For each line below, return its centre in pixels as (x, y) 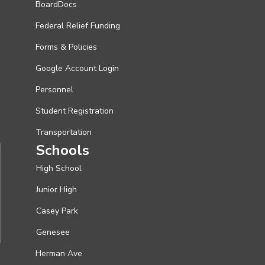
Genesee (53, 232)
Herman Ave (59, 253)
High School (59, 168)
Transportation (64, 132)
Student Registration (75, 111)
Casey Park (57, 211)
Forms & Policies (66, 47)
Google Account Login (77, 68)
